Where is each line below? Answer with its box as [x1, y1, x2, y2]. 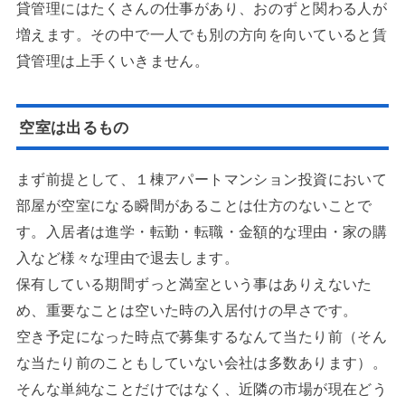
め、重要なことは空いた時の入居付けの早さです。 [15, 297, 358, 320]
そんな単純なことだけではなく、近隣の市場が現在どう [15, 376, 388, 399]
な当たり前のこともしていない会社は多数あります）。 [15, 350, 388, 372]
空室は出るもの [19, 115, 129, 137]
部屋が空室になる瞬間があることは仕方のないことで [15, 193, 372, 215]
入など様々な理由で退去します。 [15, 245, 240, 268]
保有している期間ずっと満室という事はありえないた [15, 271, 372, 294]
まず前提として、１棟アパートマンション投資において [15, 166, 388, 189]
